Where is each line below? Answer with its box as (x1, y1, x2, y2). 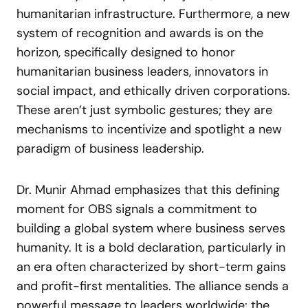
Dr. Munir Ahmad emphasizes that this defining (16, 181, 280, 198)
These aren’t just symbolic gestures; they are (16, 102, 272, 118)
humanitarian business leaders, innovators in (16, 63, 268, 80)
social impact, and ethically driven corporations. (16, 82, 290, 99)
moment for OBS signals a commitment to (16, 201, 257, 217)
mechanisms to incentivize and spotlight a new (16, 121, 282, 137)
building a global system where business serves (16, 220, 285, 236)
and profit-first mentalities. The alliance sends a (16, 278, 289, 294)
